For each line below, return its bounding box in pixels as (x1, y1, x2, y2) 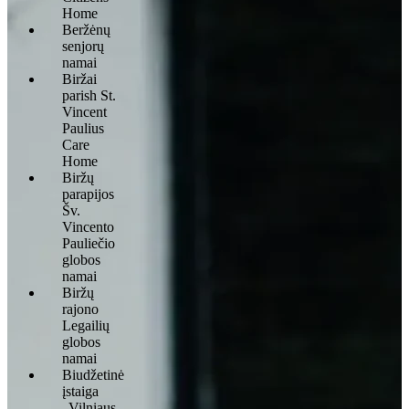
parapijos (62, 185, 114, 202)
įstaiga (62, 383, 99, 399)
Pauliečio (62, 235, 115, 251)
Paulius (62, 120, 104, 136)
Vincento (62, 218, 114, 235)
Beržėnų (62, 21, 110, 37)
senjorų (62, 37, 104, 54)
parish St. (62, 87, 116, 103)
